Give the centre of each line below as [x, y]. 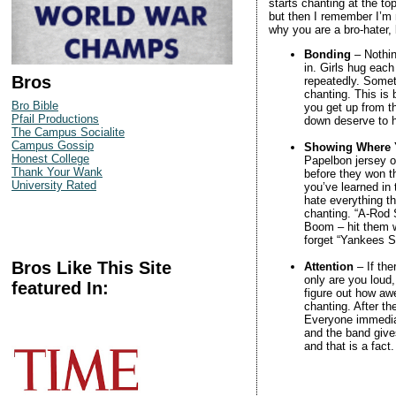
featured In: [60, 288]
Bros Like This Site [91, 267]
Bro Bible [35, 105]
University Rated [54, 185]
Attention [328, 266]
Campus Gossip [53, 145]
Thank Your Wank [57, 171]
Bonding [327, 54]
